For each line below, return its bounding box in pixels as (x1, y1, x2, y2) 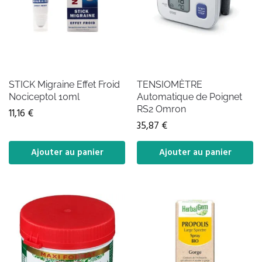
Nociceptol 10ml (9, 91, 80, 102)
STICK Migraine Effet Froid (9, 78, 120, 90)
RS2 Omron (137, 103, 186, 115)
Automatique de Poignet (137, 91, 242, 102)
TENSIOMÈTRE (137, 78, 202, 90)
